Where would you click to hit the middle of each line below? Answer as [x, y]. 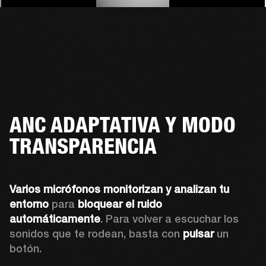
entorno [29, 204]
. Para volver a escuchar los [170, 218]
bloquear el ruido [120, 204]
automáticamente [55, 218]
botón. [26, 248]
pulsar [198, 233]
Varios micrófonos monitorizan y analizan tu [119, 189]
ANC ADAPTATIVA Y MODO [123, 124]
